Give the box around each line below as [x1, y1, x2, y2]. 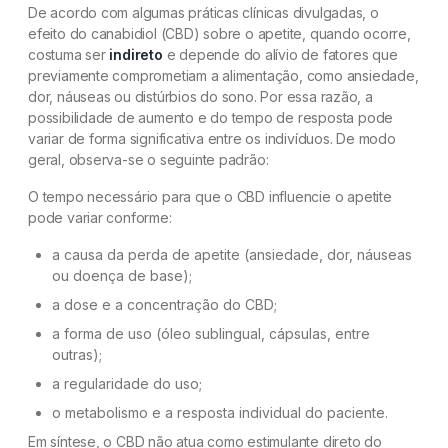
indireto [109, 45, 163, 63]
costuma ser [28, 45, 110, 63]
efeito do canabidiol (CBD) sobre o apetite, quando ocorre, [28, 24, 411, 42]
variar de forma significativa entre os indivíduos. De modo [28, 129, 396, 147]
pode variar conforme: [28, 208, 172, 226]
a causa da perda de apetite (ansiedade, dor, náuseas [52, 245, 412, 263]
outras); [52, 345, 102, 363]
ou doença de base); [52, 266, 192, 284]
